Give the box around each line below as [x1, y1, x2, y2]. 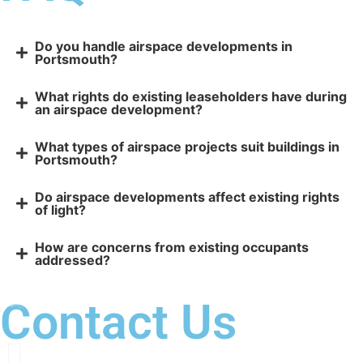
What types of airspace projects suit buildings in [34, 139, 340, 156]
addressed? [34, 252, 110, 269]
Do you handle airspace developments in [34, 38, 293, 55]
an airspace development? [34, 101, 203, 118]
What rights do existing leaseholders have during [34, 88, 347, 105]
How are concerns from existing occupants [34, 239, 309, 256]
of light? [34, 202, 86, 219]
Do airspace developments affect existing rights [34, 189, 340, 206]
